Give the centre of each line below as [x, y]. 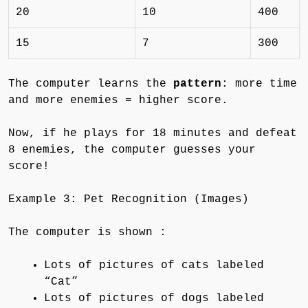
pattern [197, 84]
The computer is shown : [87, 232]
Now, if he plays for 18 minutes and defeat [153, 133]
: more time [259, 84]
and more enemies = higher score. [118, 100]
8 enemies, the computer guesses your [132, 150]
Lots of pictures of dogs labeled [154, 298]
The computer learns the [91, 84]
